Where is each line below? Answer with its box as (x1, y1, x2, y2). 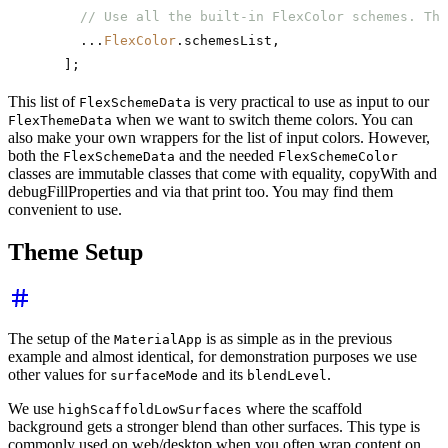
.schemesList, (176, 33, 280, 49)
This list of (8, 93, 79, 111)
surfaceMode (110, 368, 198, 384)
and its (198, 366, 247, 384)
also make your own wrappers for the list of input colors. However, (8, 129, 430, 147)
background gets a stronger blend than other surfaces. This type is (8, 418, 420, 436)
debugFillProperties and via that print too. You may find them (8, 183, 393, 201)
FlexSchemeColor (278, 149, 398, 165)
